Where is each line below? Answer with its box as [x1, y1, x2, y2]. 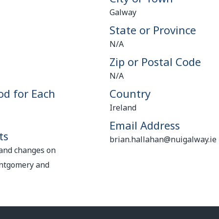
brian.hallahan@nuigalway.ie [109, 134, 217, 145]
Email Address [109, 118, 180, 132]
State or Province [109, 22, 196, 37]
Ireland [109, 102, 136, 113]
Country [109, 86, 151, 101]
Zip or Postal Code [109, 54, 201, 69]
